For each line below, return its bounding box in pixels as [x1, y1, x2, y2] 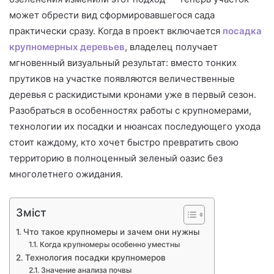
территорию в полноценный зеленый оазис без [9, 152, 223, 164]
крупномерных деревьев [9, 40, 125, 53]
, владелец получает [125, 40, 218, 53]
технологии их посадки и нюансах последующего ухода [9, 120, 261, 132]
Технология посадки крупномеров [24, 252, 166, 262]
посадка [223, 24, 262, 37]
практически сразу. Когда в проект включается [9, 24, 223, 37]
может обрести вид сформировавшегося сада [9, 9, 215, 21]
